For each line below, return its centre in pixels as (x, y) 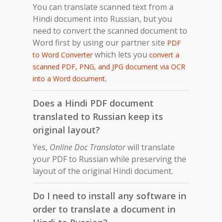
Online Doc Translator (87, 147)
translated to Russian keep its (98, 116)
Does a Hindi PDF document (93, 103)
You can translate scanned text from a (103, 7)
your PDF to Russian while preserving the (110, 159)
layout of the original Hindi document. (103, 171)
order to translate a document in (104, 209)
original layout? (66, 130)
